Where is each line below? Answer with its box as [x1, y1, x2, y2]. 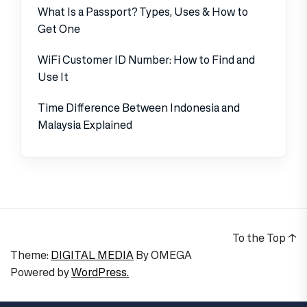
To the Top [232, 230, 288, 247]
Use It [38, 69, 69, 86]
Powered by [10, 264, 71, 281]
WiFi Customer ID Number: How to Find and [38, 51, 255, 69]
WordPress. [71, 264, 129, 281]
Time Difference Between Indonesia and [38, 99, 240, 116]
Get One [38, 21, 80, 38]
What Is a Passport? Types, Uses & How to [38, 3, 248, 21]
